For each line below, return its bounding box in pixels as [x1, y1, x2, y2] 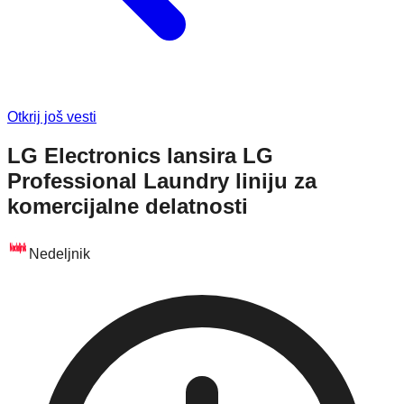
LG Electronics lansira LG [7, 142, 273, 168]
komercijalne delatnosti [7, 193, 248, 218]
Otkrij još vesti [7, 109, 96, 124]
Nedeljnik [29, 245, 90, 262]
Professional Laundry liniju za [7, 168, 317, 193]
